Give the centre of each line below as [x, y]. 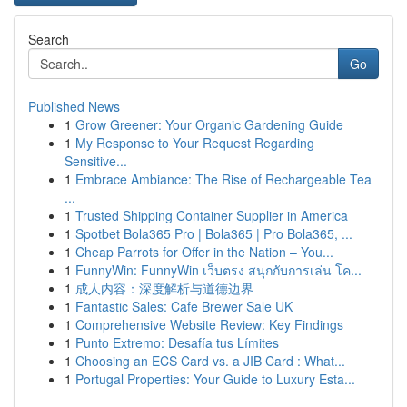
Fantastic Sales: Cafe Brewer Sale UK [184, 306]
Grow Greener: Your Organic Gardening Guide [209, 124]
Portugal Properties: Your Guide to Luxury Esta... [215, 379]
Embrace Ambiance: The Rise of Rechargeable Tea [223, 179]
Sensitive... [96, 161]
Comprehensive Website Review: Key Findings [209, 324]
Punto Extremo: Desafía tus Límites [177, 342]
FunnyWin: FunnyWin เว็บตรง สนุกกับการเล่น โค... [218, 270]
